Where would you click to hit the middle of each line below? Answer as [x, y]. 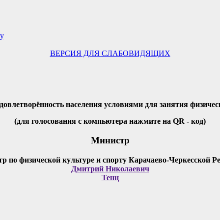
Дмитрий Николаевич [110, 168]
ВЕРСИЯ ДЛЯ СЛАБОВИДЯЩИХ [110, 53]
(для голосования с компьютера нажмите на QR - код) [110, 121]
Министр [110, 140]
